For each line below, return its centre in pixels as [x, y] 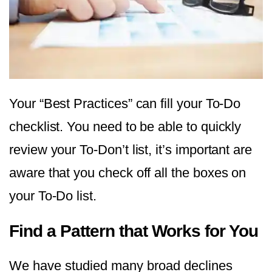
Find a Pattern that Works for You [134, 231]
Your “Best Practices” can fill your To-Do [125, 104]
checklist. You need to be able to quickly [125, 127]
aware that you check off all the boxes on [128, 173]
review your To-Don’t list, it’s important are [131, 150]
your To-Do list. [53, 196]
